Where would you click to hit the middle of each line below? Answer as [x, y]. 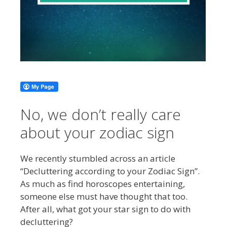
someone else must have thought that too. [104, 197]
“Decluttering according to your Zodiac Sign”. [110, 171]
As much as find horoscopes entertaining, [103, 184]
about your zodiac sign [97, 133]
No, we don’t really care [101, 115]
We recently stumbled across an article [98, 159]
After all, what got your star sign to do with [105, 209]
